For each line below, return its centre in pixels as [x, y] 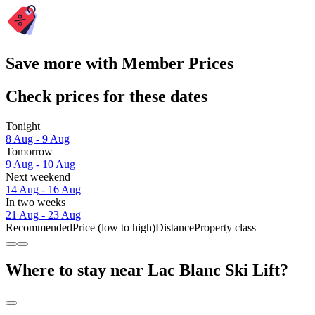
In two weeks [36, 202]
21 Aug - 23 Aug [43, 214]
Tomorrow [29, 151]
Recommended [39, 227]
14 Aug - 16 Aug [43, 189]
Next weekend [38, 176]
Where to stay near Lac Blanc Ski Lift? [147, 270]
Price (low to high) [114, 227]
